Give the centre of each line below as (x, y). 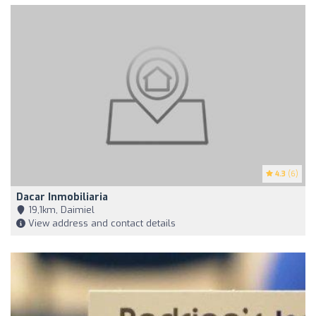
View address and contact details (101, 224)
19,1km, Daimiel (60, 210)
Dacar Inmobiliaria (62, 197)
